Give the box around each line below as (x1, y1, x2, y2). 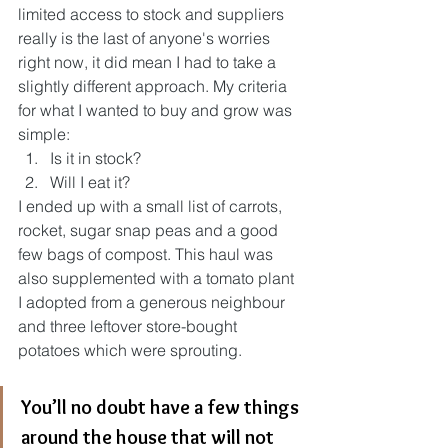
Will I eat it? (50, 172, 130, 192)
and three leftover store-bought (18, 316, 241, 336)
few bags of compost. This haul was (18, 244, 277, 264)
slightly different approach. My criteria (18, 76, 291, 96)
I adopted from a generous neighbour (18, 292, 289, 312)
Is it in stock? (50, 148, 141, 168)
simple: (18, 124, 70, 144)
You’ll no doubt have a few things (21, 395, 303, 419)
